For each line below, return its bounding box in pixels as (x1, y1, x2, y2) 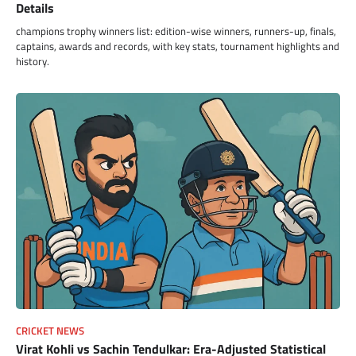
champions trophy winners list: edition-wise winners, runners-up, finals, (16, 22, 336, 39)
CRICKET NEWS (16, 323, 84, 339)
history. (16, 52, 49, 69)
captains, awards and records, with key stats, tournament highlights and (16, 37, 339, 54)
